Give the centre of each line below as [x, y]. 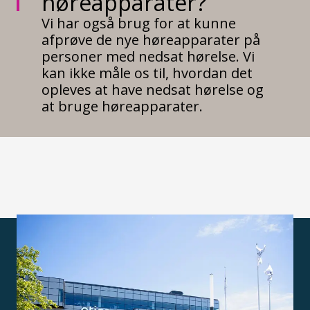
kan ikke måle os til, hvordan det [147, 73]
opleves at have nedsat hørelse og [153, 90]
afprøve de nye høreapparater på [151, 40]
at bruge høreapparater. [122, 107]
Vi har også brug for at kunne [139, 24]
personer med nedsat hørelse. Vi [148, 57]
